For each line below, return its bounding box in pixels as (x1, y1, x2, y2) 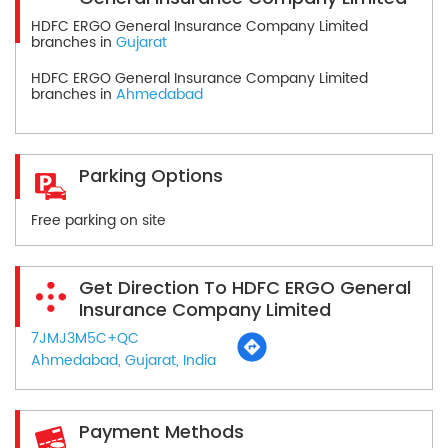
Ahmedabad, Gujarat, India (31, 348, 216, 372)
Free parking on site (31, 208, 166, 232)
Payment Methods (79, 418, 244, 444)
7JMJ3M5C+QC (31, 326, 139, 350)
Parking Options (79, 162, 223, 188)
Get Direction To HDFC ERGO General (79, 274, 411, 300)
